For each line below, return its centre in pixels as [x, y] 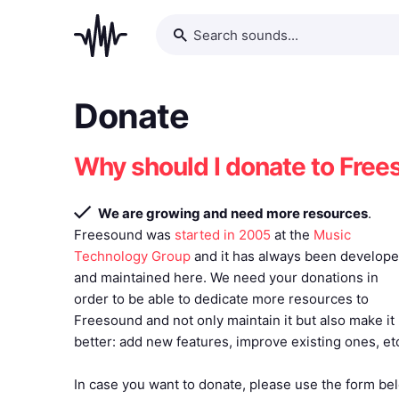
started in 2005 [223, 235]
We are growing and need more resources [233, 213]
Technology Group [132, 256]
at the [292, 235]
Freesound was [124, 235]
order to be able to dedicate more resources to [221, 299]
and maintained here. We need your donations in [226, 277]
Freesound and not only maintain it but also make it [234, 320]
